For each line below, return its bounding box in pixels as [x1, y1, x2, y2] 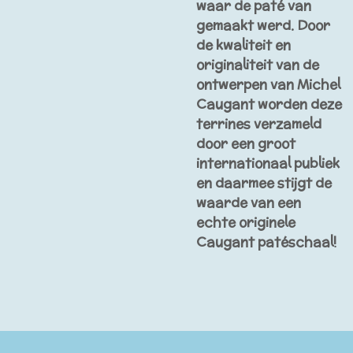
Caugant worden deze [196, 94, 342, 113]
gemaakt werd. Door [196, 15, 330, 35]
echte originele [196, 212, 295, 232]
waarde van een [196, 192, 301, 212]
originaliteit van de [196, 54, 319, 74]
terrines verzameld [196, 113, 321, 133]
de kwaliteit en [196, 35, 291, 54]
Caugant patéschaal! [196, 232, 336, 251]
